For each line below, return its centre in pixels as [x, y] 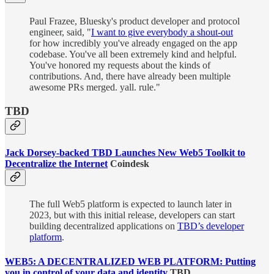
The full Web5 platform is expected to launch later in [131, 204]
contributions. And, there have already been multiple [130, 76]
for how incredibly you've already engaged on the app [133, 43]
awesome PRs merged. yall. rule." [95, 87]
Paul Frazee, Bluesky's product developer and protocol [135, 21]
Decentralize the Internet [56, 164]
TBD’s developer [211, 226]
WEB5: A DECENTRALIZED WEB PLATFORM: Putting [130, 261]
